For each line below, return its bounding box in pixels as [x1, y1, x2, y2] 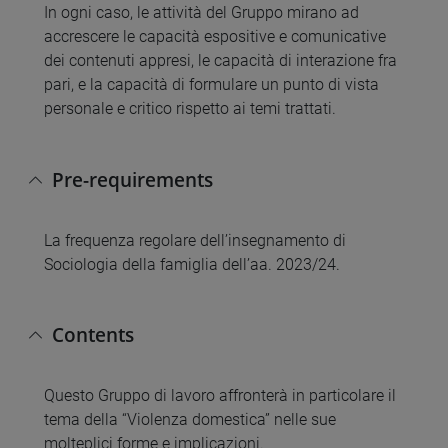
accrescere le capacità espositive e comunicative [44, 27, 386, 47]
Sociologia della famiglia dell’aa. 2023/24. [44, 254, 340, 274]
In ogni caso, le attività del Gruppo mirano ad [44, 3, 359, 23]
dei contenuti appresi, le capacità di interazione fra [44, 51, 397, 71]
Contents [52, 320, 134, 348]
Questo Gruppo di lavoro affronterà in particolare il [44, 385, 396, 405]
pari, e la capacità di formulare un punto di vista [44, 75, 379, 95]
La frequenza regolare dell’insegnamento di [44, 230, 346, 250]
